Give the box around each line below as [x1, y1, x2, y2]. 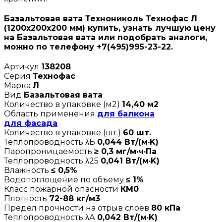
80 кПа [151, 203, 180, 213]
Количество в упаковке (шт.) [4, 128, 123, 138]
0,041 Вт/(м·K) [101, 156, 160, 166]
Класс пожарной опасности [4, 184, 120, 194]
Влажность [4, 166, 51, 175]
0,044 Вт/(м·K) [97, 137, 159, 147]
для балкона [97, 109, 155, 119]
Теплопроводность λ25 [4, 156, 101, 166]
